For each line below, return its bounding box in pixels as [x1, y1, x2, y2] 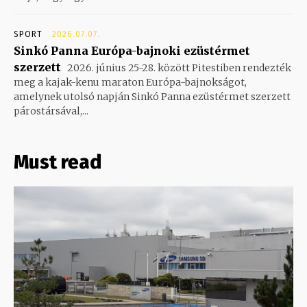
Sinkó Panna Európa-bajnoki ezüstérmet [14, 43, 250, 58]
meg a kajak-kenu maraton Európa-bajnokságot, [14, 75, 247, 88]
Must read [14, 150, 101, 173]
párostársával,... [14, 104, 88, 117]
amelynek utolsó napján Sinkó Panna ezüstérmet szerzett [14, 90, 291, 103]
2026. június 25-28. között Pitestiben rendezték [65, 61, 291, 74]
